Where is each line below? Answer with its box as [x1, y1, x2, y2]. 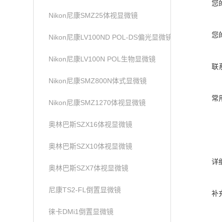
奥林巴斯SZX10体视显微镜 [49, 142, 133, 150]
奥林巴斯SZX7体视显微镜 [49, 164, 129, 172]
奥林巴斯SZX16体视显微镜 [49, 120, 133, 128]
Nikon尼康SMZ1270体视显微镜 [49, 99, 146, 107]
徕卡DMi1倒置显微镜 [49, 208, 114, 216]
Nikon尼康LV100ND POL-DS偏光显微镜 [49, 33, 173, 41]
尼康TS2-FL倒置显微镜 [49, 186, 121, 194]
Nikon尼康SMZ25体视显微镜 [49, 11, 138, 19]
